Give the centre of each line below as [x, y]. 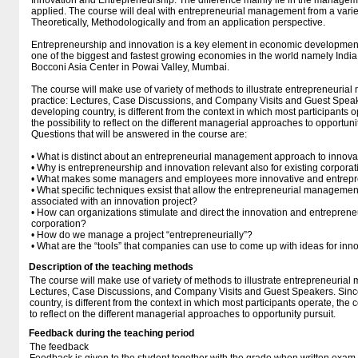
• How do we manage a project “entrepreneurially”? [142, 235]
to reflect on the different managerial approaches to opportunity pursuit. [183, 314]
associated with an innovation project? [114, 201]
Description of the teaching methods [111, 267]
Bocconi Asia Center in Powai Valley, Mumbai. [130, 67]
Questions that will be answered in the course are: [139, 134]
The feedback [59, 347]
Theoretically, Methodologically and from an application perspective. [178, 22]
